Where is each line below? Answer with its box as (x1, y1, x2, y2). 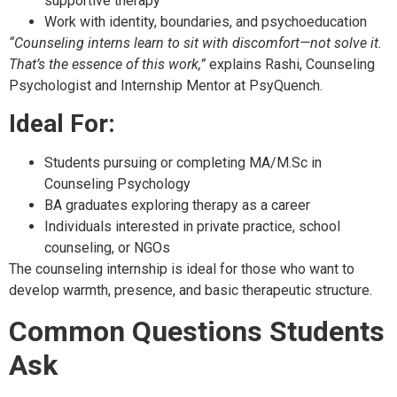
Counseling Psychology (44, 175, 191, 193)
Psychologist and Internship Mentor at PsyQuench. (9, 77, 323, 95)
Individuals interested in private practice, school (44, 218, 340, 236)
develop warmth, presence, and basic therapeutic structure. (9, 282, 372, 300)
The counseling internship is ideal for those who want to (9, 261, 354, 278)
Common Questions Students (9, 314, 385, 348)
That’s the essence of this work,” (9, 56, 206, 74)
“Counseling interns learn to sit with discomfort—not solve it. (9, 35, 382, 52)
